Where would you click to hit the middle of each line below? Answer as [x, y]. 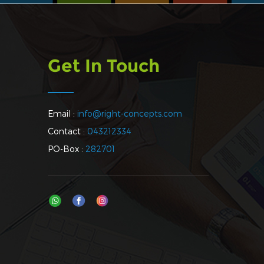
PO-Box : [65, 149]
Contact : [66, 131]
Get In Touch [104, 66]
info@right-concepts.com [130, 113]
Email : [61, 113]
